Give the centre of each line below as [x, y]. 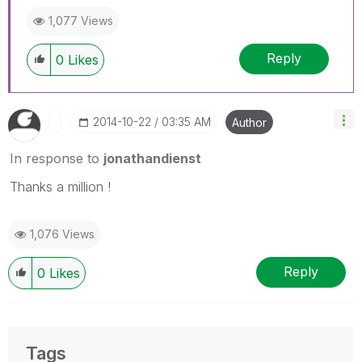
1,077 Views [81, 20]
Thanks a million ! [60, 186]
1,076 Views [62, 234]
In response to [57, 158]
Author [249, 122]
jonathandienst [152, 158]
